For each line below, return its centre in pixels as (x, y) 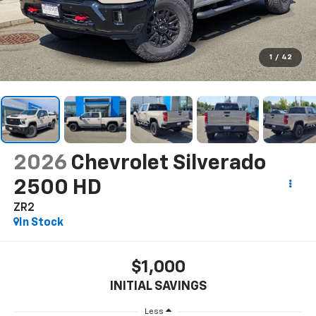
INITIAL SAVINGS (158, 286)
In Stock (41, 223)
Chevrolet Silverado (168, 164)
